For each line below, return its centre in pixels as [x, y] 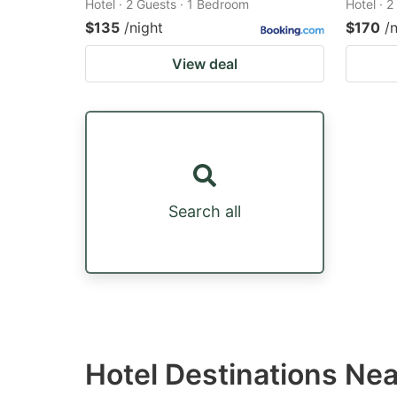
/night [144, 27]
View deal [205, 64]
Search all [205, 211]
